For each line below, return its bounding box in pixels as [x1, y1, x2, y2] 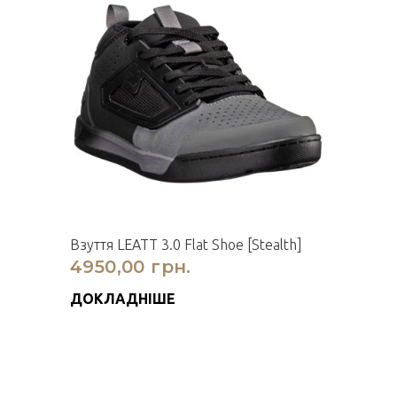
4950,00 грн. [70, 256, 191, 277]
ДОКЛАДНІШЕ [70, 291, 175, 307]
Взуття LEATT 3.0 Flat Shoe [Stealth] [70, 237, 302, 253]
